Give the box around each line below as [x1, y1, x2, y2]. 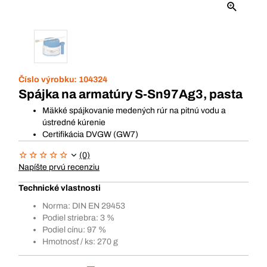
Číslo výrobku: [18, 75, 79, 84]
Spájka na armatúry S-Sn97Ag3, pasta [18, 88, 243, 101]
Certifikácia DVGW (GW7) [42, 130, 138, 139]
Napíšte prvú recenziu [18, 163, 100, 172]
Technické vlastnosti [18, 184, 101, 193]
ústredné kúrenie [42, 118, 105, 127]
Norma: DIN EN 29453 [42, 201, 125, 210]
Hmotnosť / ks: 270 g [42, 237, 118, 246]
